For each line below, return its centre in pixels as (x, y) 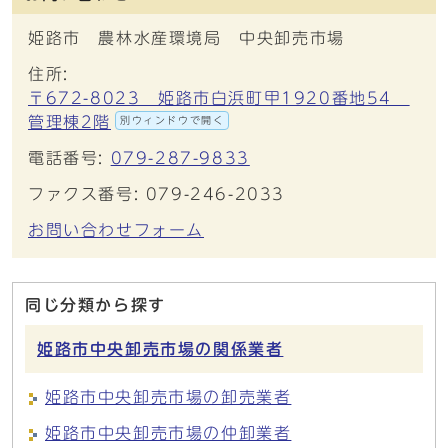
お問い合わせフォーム (116, 230)
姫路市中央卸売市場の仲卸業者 (168, 433)
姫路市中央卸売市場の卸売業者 (168, 397)
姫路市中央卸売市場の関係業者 (160, 349)
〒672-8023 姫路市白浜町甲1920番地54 (219, 98)
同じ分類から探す (95, 305)
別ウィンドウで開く (172, 120)
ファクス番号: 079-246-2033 (156, 194)
